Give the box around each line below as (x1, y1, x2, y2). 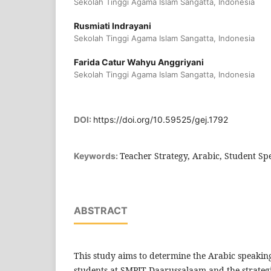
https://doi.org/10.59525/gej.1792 (93, 114, 228, 125)
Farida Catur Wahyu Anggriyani (74, 56, 204, 67)
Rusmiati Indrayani (74, 20, 151, 31)
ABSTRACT (74, 204, 128, 217)
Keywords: (74, 150, 120, 161)
